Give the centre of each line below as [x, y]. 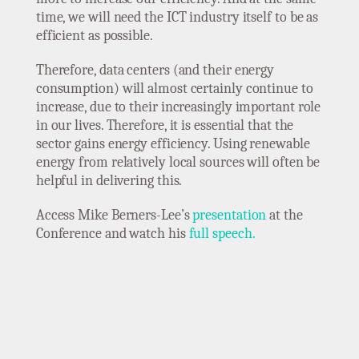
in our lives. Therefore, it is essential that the [165, 126]
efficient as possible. [94, 36]
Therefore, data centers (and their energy [155, 71]
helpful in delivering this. [109, 181]
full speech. [222, 234]
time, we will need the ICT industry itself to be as [177, 18]
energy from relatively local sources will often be [178, 163]
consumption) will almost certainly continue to [174, 89]
